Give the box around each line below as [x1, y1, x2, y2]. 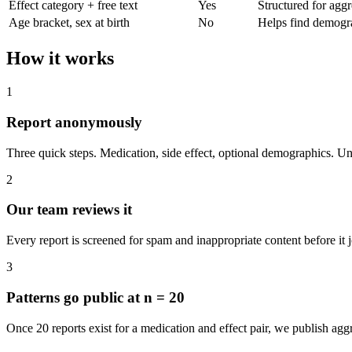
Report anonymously [6, 113, 142, 130]
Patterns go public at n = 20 [6, 288, 185, 306]
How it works [6, 48, 114, 69]
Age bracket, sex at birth [9, 16, 130, 30]
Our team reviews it [6, 201, 132, 218]
